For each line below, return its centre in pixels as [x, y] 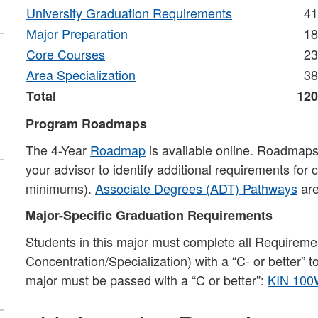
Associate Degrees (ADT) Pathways [196, 188]
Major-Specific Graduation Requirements [149, 215]
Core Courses [66, 54]
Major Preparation [77, 33]
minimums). [60, 188]
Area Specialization [81, 75]
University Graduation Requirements [129, 13]
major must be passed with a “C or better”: [147, 280]
